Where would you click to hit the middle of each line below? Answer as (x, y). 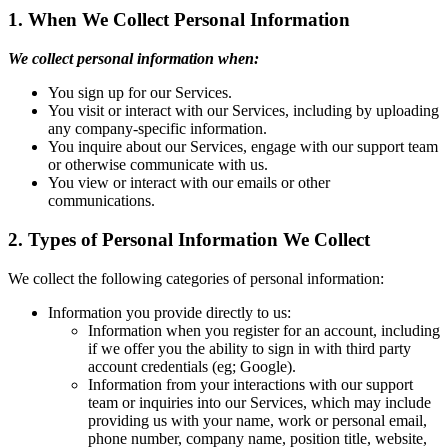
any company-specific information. (157, 129)
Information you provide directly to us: (169, 312)
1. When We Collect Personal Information (179, 20)
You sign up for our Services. (140, 93)
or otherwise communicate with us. (158, 165)
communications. (101, 201)
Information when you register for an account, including (264, 330)
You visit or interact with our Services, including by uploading (243, 111)
